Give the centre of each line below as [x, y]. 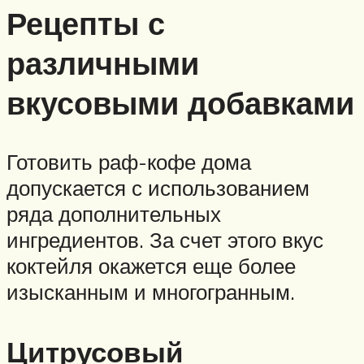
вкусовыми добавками [180, 103]
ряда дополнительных [114, 214]
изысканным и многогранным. [151, 292]
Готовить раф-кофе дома [129, 162]
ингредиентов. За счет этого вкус [165, 240]
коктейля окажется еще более [151, 266]
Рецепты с [86, 24]
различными [103, 63]
